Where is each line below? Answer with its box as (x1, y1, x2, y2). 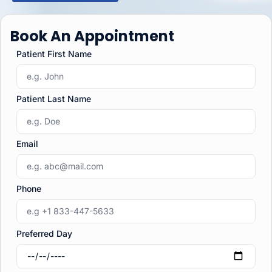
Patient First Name (16, 48, 92, 59)
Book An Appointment (10, 25, 174, 46)
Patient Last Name (16, 93, 91, 104)
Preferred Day (16, 228, 72, 239)
